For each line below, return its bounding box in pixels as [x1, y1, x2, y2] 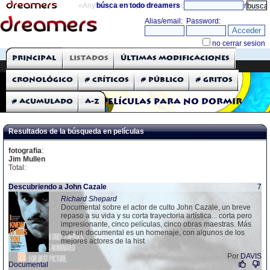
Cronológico [12, 77, 73, 83]
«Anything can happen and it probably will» [78, 1, 222, 10]
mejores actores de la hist [61, 237, 145, 245]
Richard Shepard [61, 195, 117, 203]
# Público [141, 77, 184, 83]
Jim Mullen [8, 155, 45, 163]
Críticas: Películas [13, 63, 95, 69]
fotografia [8, 146, 42, 155]
